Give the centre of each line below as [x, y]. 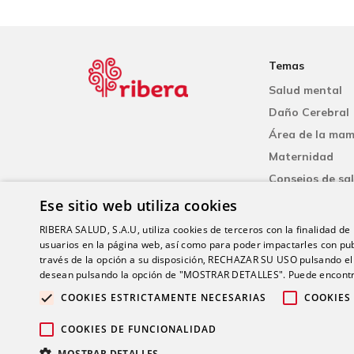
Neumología [302, 223]
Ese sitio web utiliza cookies [139, 205]
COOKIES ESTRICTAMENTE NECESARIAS [164, 298]
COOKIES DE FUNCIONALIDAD [139, 329]
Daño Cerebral [309, 113]
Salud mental [306, 90]
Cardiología [301, 201]
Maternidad [301, 157]
